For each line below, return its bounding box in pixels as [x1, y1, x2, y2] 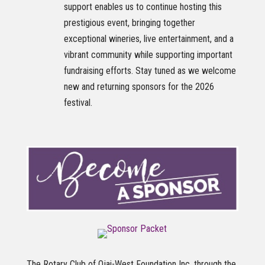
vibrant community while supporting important [63, 49, 232, 60]
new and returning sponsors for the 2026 [63, 80, 214, 92]
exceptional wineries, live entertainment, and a [63, 33, 234, 44]
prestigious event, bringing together [63, 17, 195, 28]
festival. [63, 96, 92, 108]
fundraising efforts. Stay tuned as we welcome [63, 64, 236, 76]
